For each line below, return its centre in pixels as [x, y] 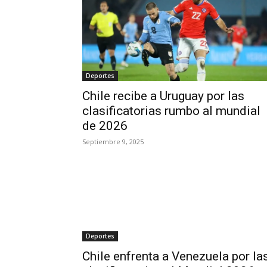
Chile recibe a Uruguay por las [163, 96]
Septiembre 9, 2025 [113, 142]
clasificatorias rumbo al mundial [171, 111]
